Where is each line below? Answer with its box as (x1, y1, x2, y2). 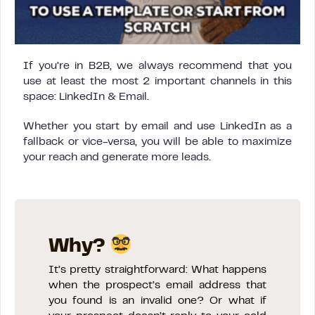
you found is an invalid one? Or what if (49, 295, 266, 306)
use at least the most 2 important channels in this (23, 76, 292, 86)
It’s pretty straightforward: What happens (49, 264, 266, 275)
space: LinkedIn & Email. (23, 91, 149, 102)
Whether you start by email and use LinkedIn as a (23, 121, 292, 131)
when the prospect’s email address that (49, 280, 266, 290)
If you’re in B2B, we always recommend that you (23, 60, 292, 71)
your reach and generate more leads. (23, 152, 211, 162)
